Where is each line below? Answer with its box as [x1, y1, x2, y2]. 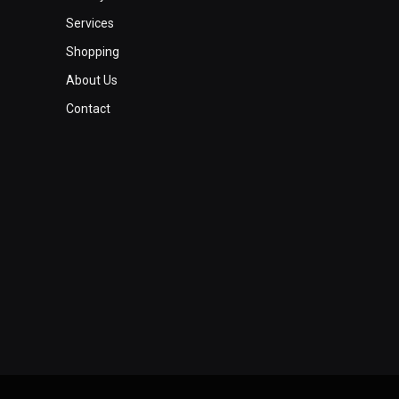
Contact [66, 102, 111, 117]
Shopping [66, 45, 120, 60]
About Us [66, 73, 118, 88]
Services [66, 16, 115, 31]
